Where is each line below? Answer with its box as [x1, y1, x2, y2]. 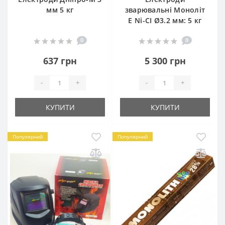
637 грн [43, 54, 77, 67]
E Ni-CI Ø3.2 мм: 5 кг [128, 15, 202, 25]
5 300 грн [144, 54, 186, 67]
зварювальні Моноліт [125, 5, 205, 15]
